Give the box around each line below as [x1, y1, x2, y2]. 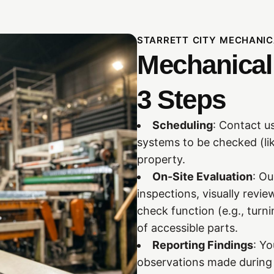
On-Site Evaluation [152, 169, 253, 183]
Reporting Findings [152, 238, 253, 251]
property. [137, 152, 185, 166]
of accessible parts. [137, 221, 238, 234]
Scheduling [152, 118, 213, 131]
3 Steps [137, 84, 226, 114]
